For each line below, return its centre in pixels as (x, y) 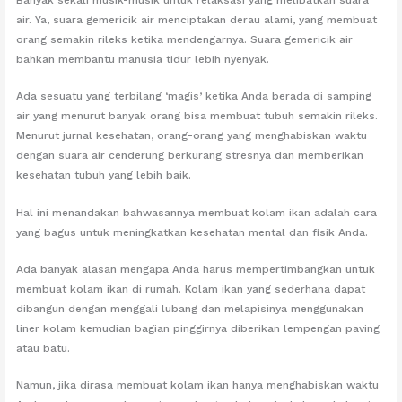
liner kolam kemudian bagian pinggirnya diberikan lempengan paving (198, 328)
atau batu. (44, 348)
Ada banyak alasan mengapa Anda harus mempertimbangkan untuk (196, 269)
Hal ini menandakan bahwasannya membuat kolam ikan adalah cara (197, 212)
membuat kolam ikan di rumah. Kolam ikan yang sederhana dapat (191, 288)
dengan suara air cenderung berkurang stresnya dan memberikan (190, 156)
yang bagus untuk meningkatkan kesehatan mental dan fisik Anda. (192, 232)
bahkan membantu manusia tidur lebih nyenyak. (143, 60)
